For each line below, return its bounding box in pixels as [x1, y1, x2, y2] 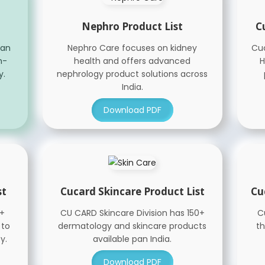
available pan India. [93, 233, 172, 245]
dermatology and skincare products [58, 220, 207, 232]
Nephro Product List [82, 20, 183, 33]
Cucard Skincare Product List [60, 185, 205, 198]
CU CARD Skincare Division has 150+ [60, 207, 205, 219]
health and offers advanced [74, 55, 191, 67]
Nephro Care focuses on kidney [67, 42, 198, 54]
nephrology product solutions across [57, 68, 208, 80]
